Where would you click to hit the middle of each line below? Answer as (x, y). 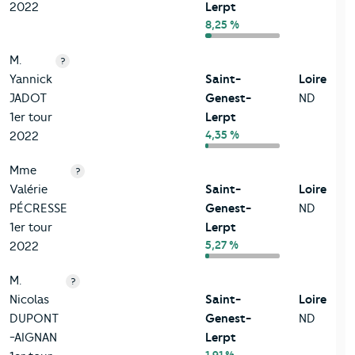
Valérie (29, 190)
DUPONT (34, 319)
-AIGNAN (33, 338)
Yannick (31, 80)
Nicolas (29, 300)
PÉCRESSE (38, 209)
